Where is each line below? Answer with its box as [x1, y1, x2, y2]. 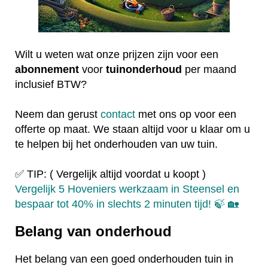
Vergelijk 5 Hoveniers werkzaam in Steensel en [15, 182, 239, 195]
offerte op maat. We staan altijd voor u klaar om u [15, 123, 250, 135]
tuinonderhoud [106, 63, 182, 75]
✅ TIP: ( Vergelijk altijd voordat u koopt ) [15, 167, 206, 180]
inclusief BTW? [15, 78, 90, 90]
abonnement [15, 63, 79, 75]
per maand [182, 63, 236, 75]
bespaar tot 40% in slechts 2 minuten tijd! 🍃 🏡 [15, 197, 239, 210]
